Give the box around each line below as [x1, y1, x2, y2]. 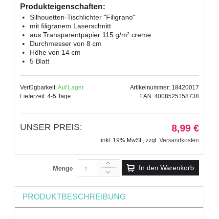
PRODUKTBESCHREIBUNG [22, 192, 126, 201]
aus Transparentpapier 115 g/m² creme [30, 30, 151, 39]
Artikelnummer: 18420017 [130, 84, 199, 91]
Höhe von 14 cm [30, 48, 81, 56]
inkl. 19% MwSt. [101, 136, 143, 144]
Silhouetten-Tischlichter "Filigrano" [30, 13, 135, 21]
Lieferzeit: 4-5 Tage [20, 92, 71, 100]
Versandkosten [159, 136, 199, 144]
